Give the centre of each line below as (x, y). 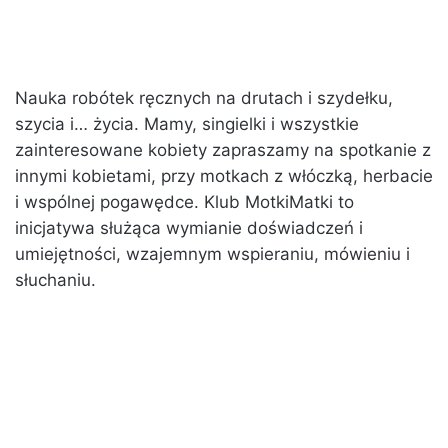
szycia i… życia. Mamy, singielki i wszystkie (187, 124)
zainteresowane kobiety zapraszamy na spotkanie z (223, 150)
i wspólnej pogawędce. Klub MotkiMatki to (184, 202)
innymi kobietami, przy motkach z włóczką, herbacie (224, 176)
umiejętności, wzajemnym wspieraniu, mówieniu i (212, 254)
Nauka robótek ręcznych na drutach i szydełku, (204, 98)
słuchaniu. (55, 280)
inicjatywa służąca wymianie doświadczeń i (189, 228)
